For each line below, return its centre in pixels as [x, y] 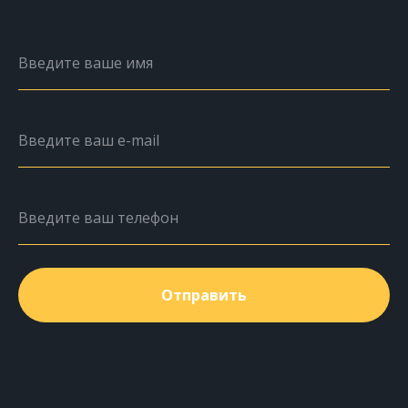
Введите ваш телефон [98, 217]
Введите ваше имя [86, 62]
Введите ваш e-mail [89, 140]
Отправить [204, 295]
